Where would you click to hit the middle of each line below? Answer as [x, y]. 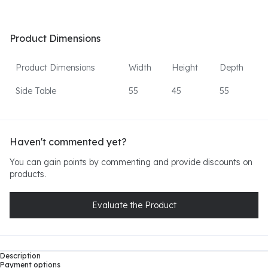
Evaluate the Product [134, 205]
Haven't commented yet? [68, 142]
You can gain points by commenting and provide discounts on [131, 162]
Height [185, 68]
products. [28, 174]
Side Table [36, 91]
